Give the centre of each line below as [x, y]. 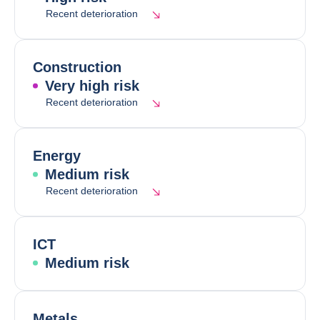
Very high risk [92, 86]
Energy [57, 156]
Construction [77, 67]
